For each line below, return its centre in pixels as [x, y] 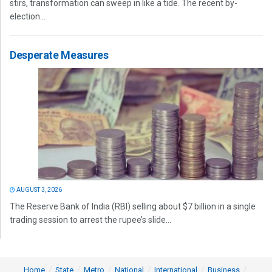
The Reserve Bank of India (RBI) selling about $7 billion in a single [133, 207]
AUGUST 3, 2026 [39, 190]
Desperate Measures [59, 55]
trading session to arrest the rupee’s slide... [90, 220]
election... [28, 17]
